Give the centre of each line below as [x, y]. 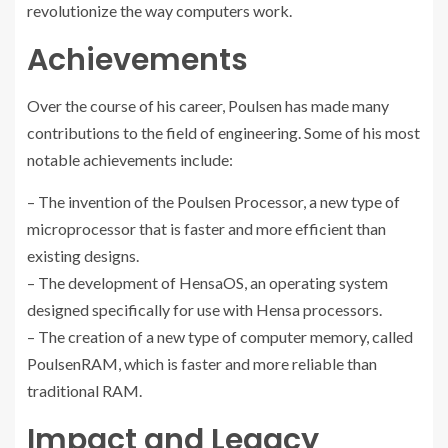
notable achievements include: [130, 159]
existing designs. [83, 255]
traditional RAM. [84, 390]
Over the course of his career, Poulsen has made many [208, 105]
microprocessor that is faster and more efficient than [206, 228]
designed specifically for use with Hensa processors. [204, 309]
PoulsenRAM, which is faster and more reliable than [202, 363]
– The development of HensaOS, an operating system [207, 282]
